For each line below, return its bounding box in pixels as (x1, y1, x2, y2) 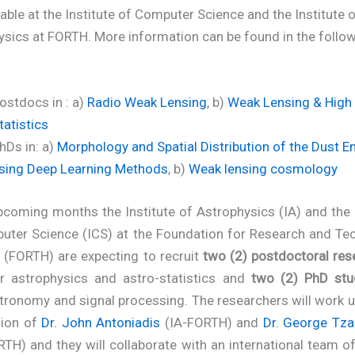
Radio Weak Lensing (87, 94, 207, 111)
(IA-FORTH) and (160, 314, 263, 330)
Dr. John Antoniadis (41, 314, 161, 330)
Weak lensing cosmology (189, 161, 338, 177)
